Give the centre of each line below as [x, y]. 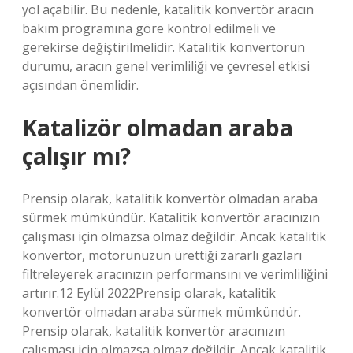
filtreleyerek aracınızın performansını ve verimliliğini [175, 274]
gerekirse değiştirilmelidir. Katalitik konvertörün [163, 47]
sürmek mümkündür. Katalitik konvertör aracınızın [171, 217]
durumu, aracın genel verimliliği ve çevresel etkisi [166, 66]
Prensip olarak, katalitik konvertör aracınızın [154, 331]
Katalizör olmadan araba [158, 128]
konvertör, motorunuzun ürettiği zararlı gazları [162, 255]
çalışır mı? [76, 156]
